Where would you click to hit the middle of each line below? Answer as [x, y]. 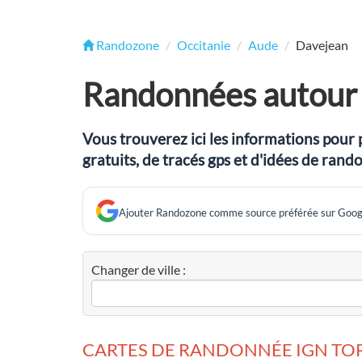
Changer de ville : [139, 269]
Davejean [322, 45]
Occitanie [204, 45]
